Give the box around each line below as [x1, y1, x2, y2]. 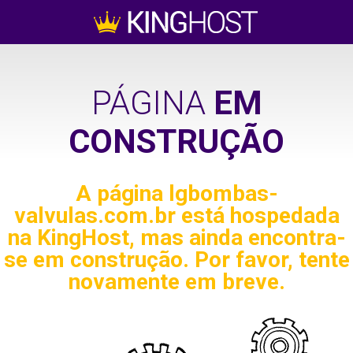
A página [75, 180, 169, 207]
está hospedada [175, 203, 340, 229]
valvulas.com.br [13, 203, 176, 229]
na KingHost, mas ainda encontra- [7, 225, 346, 251]
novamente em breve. [68, 269, 285, 295]
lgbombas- [168, 180, 278, 207]
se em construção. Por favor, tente [3, 247, 350, 273]
